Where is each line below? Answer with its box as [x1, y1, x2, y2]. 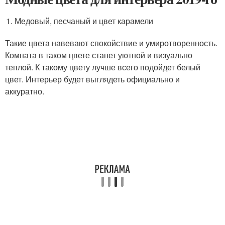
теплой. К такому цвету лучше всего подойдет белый [5, 61, 200, 73]
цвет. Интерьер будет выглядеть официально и [5, 73, 180, 85]
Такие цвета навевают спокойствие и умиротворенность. [5, 37, 217, 49]
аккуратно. [5, 85, 44, 97]
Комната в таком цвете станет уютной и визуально [5, 49, 192, 61]
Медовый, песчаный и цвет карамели [15, 15, 154, 27]
